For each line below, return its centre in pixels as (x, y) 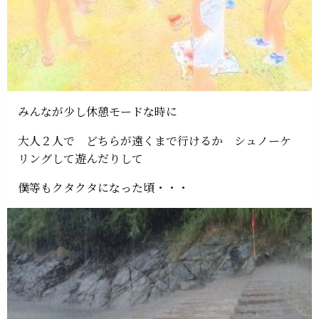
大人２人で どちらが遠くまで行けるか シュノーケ (155, 141)
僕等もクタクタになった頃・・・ (103, 188)
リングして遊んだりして (80, 159)
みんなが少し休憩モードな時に (98, 112)
